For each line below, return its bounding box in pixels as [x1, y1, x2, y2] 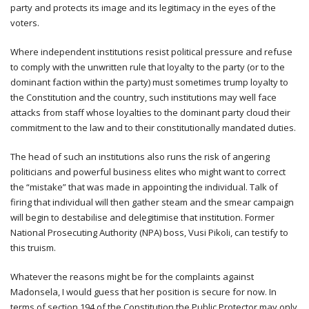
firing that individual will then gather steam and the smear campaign [10, 195, 294, 208]
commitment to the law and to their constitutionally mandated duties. [10, 121, 296, 134]
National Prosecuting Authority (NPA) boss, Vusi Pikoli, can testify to [10, 226, 288, 239]
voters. [10, 16, 39, 29]
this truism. [10, 241, 56, 254]
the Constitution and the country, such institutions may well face [10, 90, 277, 103]
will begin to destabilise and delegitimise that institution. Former [10, 210, 275, 223]
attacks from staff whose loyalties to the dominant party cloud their [10, 106, 290, 119]
